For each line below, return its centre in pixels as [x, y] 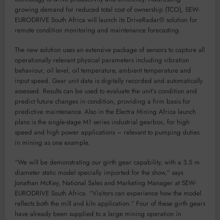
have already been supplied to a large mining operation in [98, 214]
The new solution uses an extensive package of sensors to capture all [110, 50]
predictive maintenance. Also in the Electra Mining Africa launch [105, 112]
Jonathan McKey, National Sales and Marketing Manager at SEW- [106, 183]
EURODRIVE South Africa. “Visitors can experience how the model [108, 193]
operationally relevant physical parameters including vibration [102, 60]
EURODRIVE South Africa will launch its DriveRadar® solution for [106, 20]
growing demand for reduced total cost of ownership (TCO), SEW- [107, 9]
